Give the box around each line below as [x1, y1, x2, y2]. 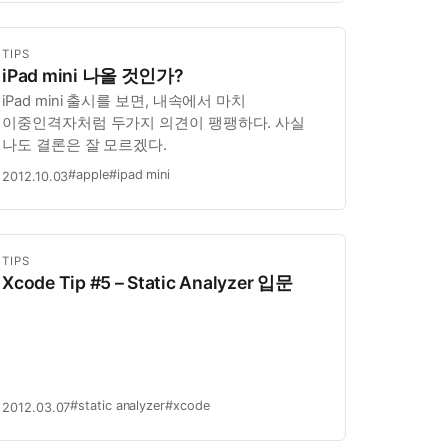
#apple [68, 167, 109, 183]
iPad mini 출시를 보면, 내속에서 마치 [2, 92, 247, 111]
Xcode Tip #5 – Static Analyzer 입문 [2, 272, 293, 294]
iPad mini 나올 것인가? [2, 65, 184, 87]
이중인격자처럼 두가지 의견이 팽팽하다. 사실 [2, 114, 306, 133]
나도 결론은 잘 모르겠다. [2, 136, 167, 155]
